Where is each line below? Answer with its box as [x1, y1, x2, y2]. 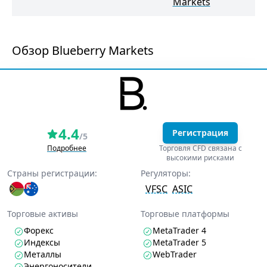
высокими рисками [166, 153, 234, 163]
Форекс [24, 225, 54, 236]
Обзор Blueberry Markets [12, 42, 154, 58]
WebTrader [153, 249, 197, 260]
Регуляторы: [141, 167, 191, 179]
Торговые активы [7, 208, 78, 219]
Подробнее [47, 143, 86, 153]
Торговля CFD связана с [159, 143, 242, 153]
